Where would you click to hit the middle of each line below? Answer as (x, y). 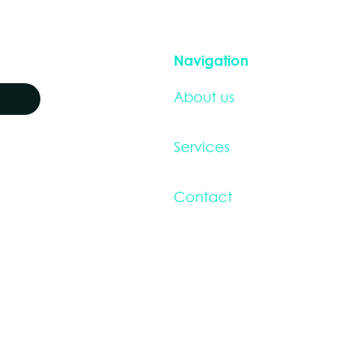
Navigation (211, 60)
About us (204, 97)
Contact (203, 197)
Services (202, 147)
